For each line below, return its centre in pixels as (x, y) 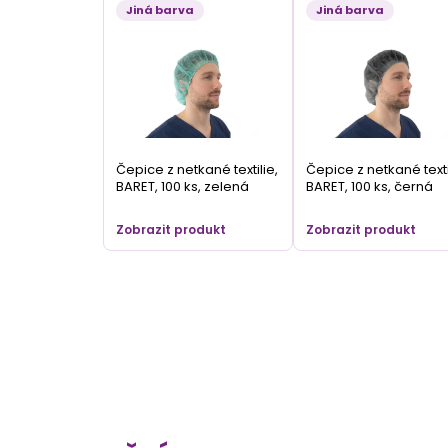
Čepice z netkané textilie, (197, 169)
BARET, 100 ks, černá (369, 186)
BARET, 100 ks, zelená (182, 186)
